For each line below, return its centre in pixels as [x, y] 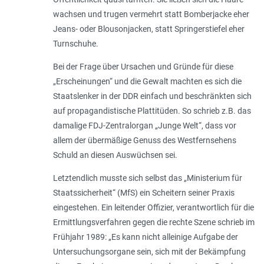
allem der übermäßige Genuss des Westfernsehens [144, 140]
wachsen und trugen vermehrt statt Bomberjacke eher [151, 14]
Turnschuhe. [75, 43]
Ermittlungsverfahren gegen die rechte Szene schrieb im [154, 222]
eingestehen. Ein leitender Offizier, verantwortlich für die [153, 207]
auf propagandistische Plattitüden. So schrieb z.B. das [152, 110]
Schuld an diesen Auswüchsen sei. [115, 155]
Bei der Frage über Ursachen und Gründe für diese [143, 66]
